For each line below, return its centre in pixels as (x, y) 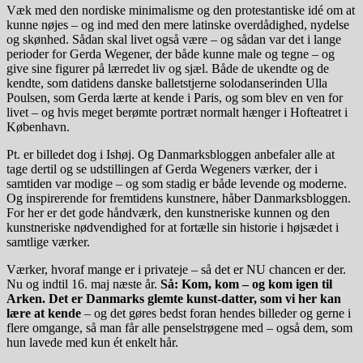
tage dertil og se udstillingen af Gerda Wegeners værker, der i (162, 169)
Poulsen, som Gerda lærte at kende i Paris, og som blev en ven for (175, 97)
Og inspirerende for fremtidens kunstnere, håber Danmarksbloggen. (179, 198)
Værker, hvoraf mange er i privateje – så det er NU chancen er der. (176, 269)
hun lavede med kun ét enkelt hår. (92, 342)
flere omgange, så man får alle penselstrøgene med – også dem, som (179, 327)
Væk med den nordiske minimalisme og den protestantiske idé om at (181, 10)
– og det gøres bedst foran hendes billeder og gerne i (218, 313)
